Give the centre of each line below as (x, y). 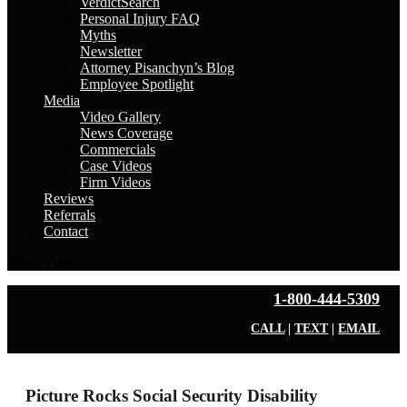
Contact (66, 231)
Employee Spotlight (137, 84)
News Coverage (126, 133)
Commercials (118, 149)
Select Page (40, 262)
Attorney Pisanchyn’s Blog (157, 68)
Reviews (69, 199)
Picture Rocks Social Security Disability (172, 395)
